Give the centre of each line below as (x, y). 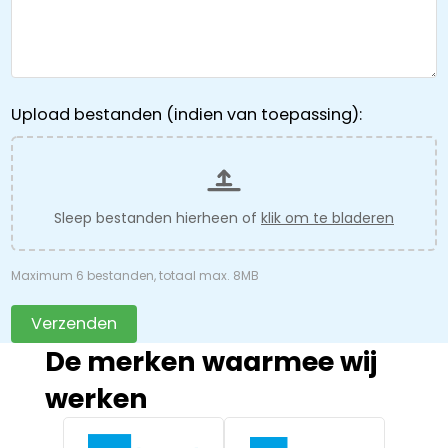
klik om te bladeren (327, 217)
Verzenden (73, 323)
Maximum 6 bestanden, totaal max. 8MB (134, 275)
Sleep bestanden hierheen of (157, 217)
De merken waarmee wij (210, 361)
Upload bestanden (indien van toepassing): (186, 114)
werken (96, 398)
